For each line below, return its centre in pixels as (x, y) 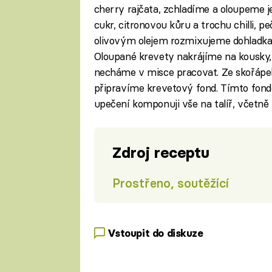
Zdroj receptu (161, 152)
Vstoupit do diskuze (155, 233)
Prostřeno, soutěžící (170, 183)
